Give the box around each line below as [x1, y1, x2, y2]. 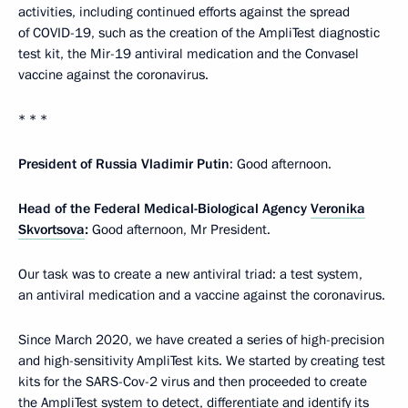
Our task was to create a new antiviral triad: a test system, [18, 264, 362, 283]
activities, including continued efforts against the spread [18, 2, 350, 21]
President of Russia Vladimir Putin [18, 154, 229, 173]
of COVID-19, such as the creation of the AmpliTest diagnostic [18, 23, 380, 42]
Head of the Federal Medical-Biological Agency [18, 199, 311, 218]
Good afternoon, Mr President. [88, 219, 270, 239]
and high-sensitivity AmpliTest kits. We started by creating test [18, 351, 385, 370]
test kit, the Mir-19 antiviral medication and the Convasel [18, 44, 359, 63]
